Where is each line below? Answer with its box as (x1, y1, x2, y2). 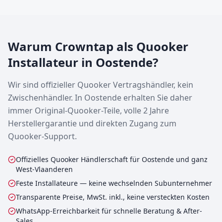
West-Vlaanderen (16, 165, 73, 174)
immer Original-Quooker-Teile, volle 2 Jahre (8, 105, 169, 116)
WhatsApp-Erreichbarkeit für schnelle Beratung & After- (16, 206, 202, 216)
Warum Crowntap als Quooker (8, 38, 188, 55)
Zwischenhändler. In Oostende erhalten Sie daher (8, 92, 192, 103)
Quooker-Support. (8, 131, 77, 142)
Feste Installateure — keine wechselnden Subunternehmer (16, 178, 212, 188)
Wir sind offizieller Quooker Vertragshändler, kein (8, 79, 193, 90)
